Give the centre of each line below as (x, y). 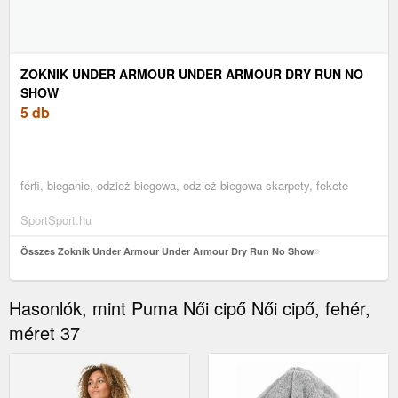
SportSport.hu (56, 219)
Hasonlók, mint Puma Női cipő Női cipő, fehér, (190, 307)
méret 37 (44, 332)
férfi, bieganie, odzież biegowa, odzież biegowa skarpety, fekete (184, 185)
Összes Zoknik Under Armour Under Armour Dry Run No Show (167, 251)
